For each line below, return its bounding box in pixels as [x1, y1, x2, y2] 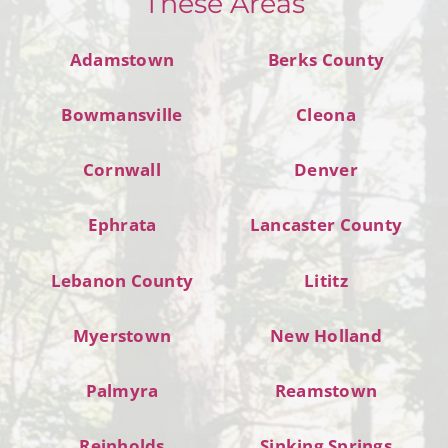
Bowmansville [61, 103, 183, 126]
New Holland [270, 323, 382, 347]
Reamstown [274, 378, 378, 402]
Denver [294, 158, 358, 182]
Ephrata [87, 213, 157, 237]
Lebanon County [50, 268, 194, 292]
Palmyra [85, 378, 159, 402]
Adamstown [69, 47, 175, 71]
